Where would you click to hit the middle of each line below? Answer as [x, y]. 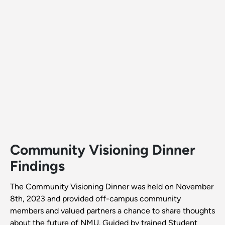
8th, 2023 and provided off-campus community [95, 198]
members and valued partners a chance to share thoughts [113, 210]
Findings [37, 165]
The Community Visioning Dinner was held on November [112, 186]
